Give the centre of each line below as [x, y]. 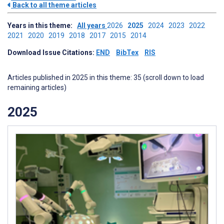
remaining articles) [37, 87]
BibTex [127, 52]
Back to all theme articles [54, 5]
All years [92, 25]
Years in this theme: [42, 25]
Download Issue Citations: [52, 52]
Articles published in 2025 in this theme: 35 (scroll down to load [106, 77]
